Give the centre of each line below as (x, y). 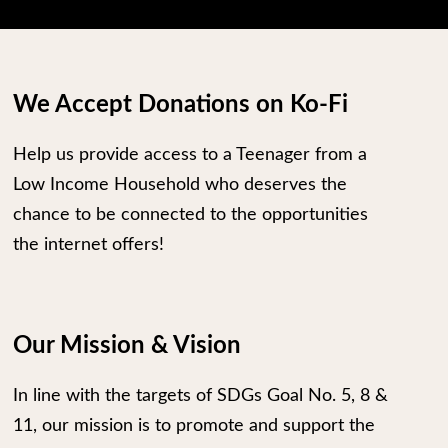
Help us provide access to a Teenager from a (190, 155)
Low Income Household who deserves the (180, 185)
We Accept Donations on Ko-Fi (180, 105)
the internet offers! (88, 245)
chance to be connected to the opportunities (190, 215)
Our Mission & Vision (127, 346)
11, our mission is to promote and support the (194, 426)
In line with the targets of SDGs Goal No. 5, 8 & (200, 396)
